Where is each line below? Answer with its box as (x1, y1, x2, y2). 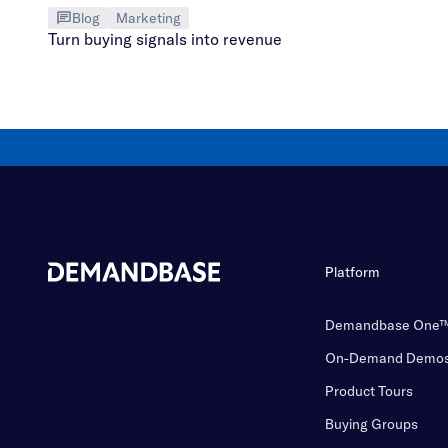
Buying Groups (324, 415, 418, 434)
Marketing (116, 9, 181, 28)
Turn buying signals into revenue (48, 29, 282, 50)
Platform (324, 263, 380, 282)
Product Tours (324, 382, 413, 401)
